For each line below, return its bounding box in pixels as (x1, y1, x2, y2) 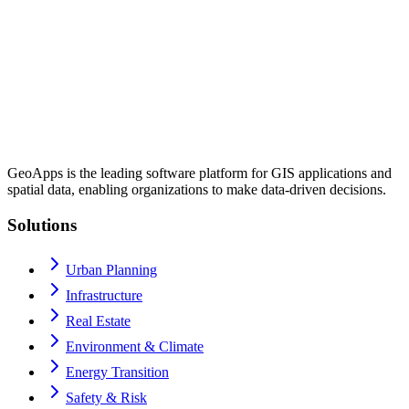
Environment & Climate (66, 338, 204, 354)
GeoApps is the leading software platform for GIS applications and (7, 165, 392, 182)
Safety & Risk (66, 389, 147, 405)
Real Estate (66, 312, 131, 329)
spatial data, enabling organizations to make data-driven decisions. (7, 182, 386, 198)
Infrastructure (66, 287, 142, 303)
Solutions (7, 215, 77, 236)
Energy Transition (66, 363, 169, 380)
